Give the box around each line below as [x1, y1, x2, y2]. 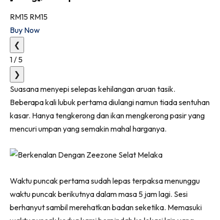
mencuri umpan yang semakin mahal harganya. [10, 124, 166, 134]
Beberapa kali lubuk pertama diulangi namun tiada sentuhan [10, 97, 210, 108]
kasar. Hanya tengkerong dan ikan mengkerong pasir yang [10, 110, 205, 121]
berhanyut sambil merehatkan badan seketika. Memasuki [10, 202, 202, 213]
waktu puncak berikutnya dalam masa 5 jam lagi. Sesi [10, 189, 188, 199]
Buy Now [10, 25, 40, 35]
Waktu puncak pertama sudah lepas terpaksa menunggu [10, 176, 200, 186]
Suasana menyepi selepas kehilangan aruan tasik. [10, 84, 175, 94]
